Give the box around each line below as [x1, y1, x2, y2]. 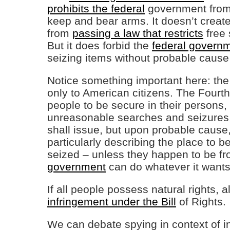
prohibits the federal [47, 3, 145, 14]
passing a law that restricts [72, 27, 203, 39]
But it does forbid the [47, 40, 152, 51]
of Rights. [176, 196, 226, 207]
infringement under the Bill [47, 196, 176, 207]
